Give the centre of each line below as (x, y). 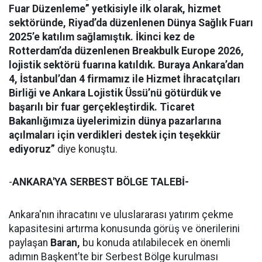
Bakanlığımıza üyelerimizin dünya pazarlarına (115, 121)
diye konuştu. (86, 149)
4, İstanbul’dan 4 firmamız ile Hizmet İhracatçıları (125, 79)
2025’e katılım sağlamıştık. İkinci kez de (102, 37)
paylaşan (30, 243)
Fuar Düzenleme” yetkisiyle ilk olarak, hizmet (115, 9)
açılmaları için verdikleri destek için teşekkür (115, 135)
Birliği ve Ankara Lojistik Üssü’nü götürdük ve (115, 93)
